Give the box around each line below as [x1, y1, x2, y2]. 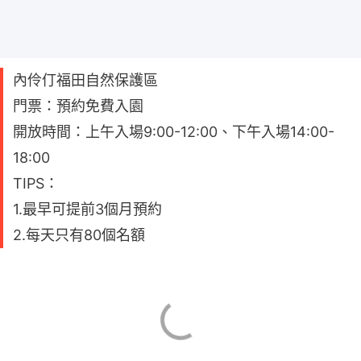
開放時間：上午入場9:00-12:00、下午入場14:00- [13, 123, 334, 141]
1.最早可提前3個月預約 [13, 201, 162, 218]
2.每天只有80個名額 [13, 226, 145, 244]
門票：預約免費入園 [13, 98, 143, 115]
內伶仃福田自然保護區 [13, 72, 158, 89]
